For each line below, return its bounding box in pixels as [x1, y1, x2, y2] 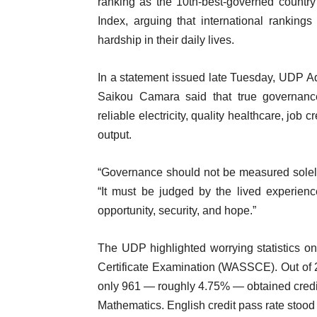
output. [98, 129, 132, 141]
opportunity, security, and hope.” [98, 204, 256, 217]
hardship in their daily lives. [98, 34, 234, 46]
